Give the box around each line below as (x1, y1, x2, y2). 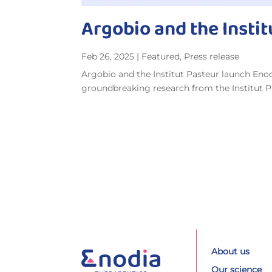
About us (211, 245, 250, 257)
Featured (141, 50, 180, 62)
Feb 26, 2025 (81, 50, 135, 62)
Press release (184, 50, 240, 62)
